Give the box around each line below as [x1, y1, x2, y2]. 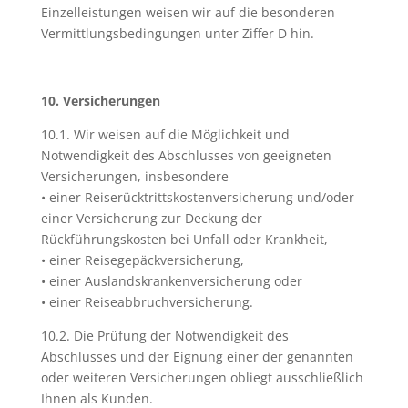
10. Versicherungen [40, 92, 160, 109]
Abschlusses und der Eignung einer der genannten [40, 348, 353, 365]
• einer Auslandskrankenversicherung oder [40, 272, 302, 290]
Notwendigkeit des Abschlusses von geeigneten [40, 147, 331, 164]
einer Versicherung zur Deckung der [40, 209, 262, 227]
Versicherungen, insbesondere [40, 168, 229, 185]
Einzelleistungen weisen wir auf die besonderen [40, 4, 335, 21]
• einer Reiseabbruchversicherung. [40, 293, 253, 311]
